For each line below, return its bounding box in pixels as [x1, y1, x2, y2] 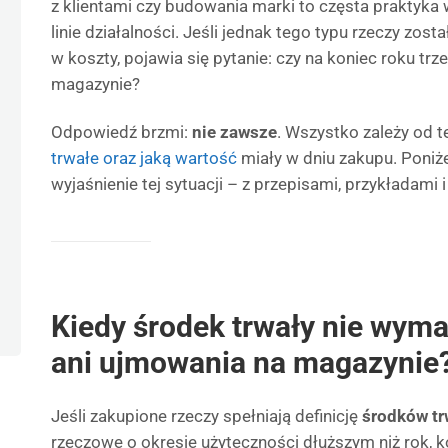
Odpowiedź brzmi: [51, 122, 192, 142]
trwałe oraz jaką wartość [51, 148, 237, 168]
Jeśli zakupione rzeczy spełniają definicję [51, 406, 362, 426]
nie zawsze [192, 122, 277, 142]
